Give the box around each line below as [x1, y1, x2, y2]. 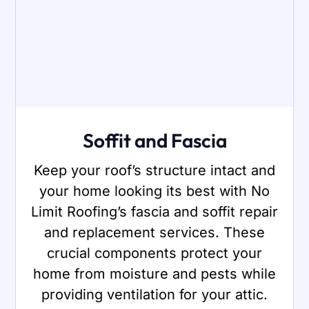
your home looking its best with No [39, 182, 270, 199]
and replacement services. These [44, 223, 265, 241]
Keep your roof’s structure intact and [34, 161, 275, 179]
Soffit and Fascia [82, 128, 227, 152]
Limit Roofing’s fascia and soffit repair [31, 203, 278, 220]
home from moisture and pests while [33, 265, 276, 282]
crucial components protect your [47, 244, 262, 261]
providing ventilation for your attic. [41, 286, 268, 303]
